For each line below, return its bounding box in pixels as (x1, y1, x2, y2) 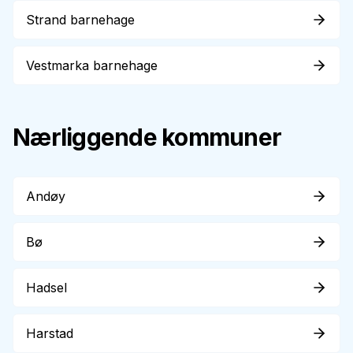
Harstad (26, 325, 73, 341)
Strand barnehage (26, 12, 135, 28)
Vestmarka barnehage (26, 58, 158, 73)
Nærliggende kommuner (13, 123, 281, 151)
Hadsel (26, 280, 67, 295)
